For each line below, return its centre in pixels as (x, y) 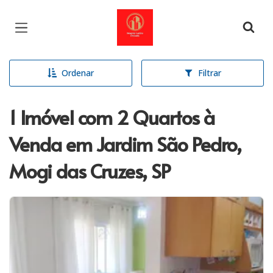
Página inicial (154, 18)
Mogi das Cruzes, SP (90, 171)
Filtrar (209, 73)
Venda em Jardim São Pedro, (125, 144)
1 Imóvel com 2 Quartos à (112, 117)
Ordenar (77, 73)
